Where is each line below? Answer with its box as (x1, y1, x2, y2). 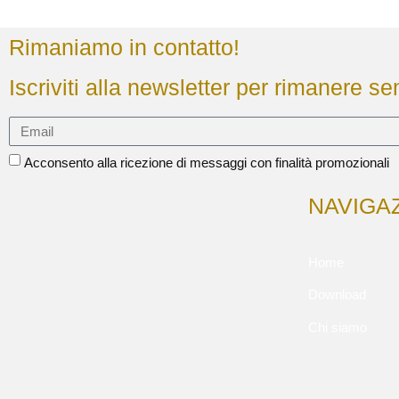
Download (308, 287, 366, 303)
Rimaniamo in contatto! (9, 34, 240, 60)
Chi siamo (308, 319, 367, 335)
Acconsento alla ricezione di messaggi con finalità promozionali (24, 155, 389, 171)
